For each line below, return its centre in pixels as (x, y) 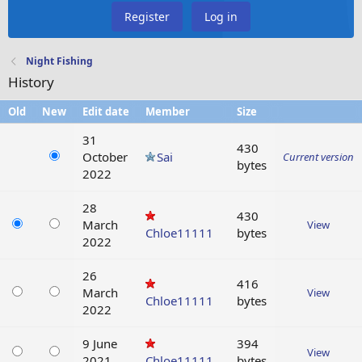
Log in (221, 17)
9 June (100, 344)
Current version (318, 157)
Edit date (106, 112)
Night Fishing (60, 61)
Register (147, 17)
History (31, 82)
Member (168, 112)
